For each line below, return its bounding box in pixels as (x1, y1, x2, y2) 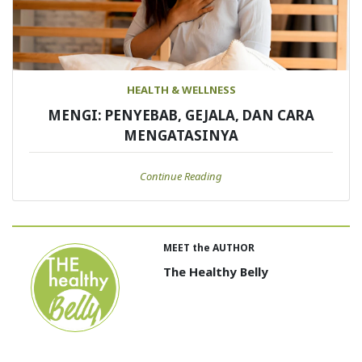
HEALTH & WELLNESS (126, 82, 236, 97)
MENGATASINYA (124, 125, 238, 145)
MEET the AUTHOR (162, 240, 255, 255)
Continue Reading (140, 168, 222, 183)
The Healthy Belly (162, 263, 268, 280)
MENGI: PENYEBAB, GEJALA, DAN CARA (48, 105, 314, 124)
